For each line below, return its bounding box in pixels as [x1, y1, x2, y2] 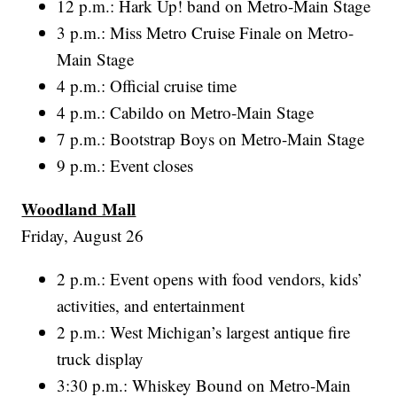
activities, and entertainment [57, 294, 245, 317]
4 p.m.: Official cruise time [57, 74, 237, 97]
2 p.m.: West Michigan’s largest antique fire [57, 321, 351, 344]
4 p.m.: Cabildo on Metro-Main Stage [57, 101, 315, 124]
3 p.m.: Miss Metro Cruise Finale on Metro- [57, 21, 354, 44]
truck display [57, 347, 144, 370]
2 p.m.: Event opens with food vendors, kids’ [57, 268, 363, 291]
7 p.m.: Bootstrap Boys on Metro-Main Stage [57, 128, 365, 151]
